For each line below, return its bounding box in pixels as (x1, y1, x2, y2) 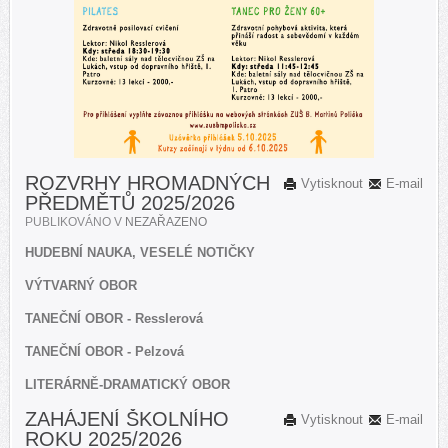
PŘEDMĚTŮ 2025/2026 (25, 191, 235, 214)
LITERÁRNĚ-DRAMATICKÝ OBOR (25, 376, 230, 392)
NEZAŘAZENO (125, 214, 207, 229)
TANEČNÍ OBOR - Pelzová (25, 343, 184, 359)
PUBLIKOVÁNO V (25, 214, 125, 229)
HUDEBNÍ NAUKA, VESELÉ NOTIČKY (25, 244, 255, 260)
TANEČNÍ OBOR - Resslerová (25, 310, 203, 326)
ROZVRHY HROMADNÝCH (25, 171, 270, 194)
